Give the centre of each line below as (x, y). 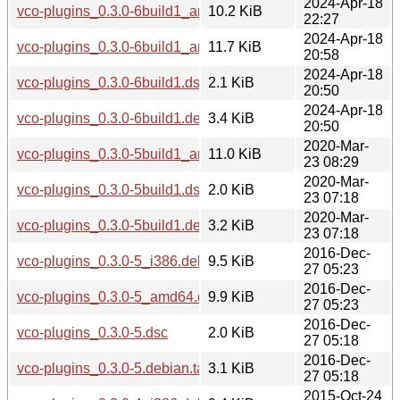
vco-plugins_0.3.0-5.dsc (92, 332)
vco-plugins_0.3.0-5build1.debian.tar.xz (141, 225)
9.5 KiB (231, 261)
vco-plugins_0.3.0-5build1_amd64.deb (139, 154)
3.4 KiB (231, 118)
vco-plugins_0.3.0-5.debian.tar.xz (121, 368)
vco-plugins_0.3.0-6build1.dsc (112, 82)
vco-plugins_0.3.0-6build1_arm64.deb (137, 11)
